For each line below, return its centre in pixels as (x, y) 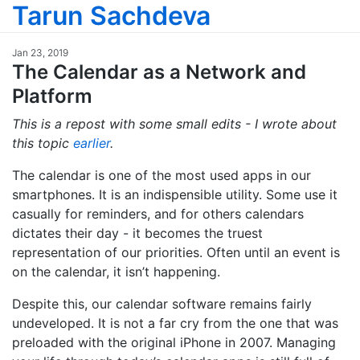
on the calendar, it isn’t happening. (116, 272)
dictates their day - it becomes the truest (137, 233)
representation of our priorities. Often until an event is (176, 253)
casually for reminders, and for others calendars (158, 214)
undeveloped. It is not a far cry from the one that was (175, 323)
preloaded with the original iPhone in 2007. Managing (174, 343)
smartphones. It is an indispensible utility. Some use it (175, 195)
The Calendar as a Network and (159, 72)
